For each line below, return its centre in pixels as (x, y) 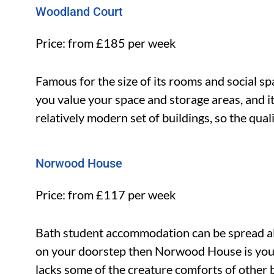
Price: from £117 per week (106, 194)
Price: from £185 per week (106, 43)
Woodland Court (80, 12)
